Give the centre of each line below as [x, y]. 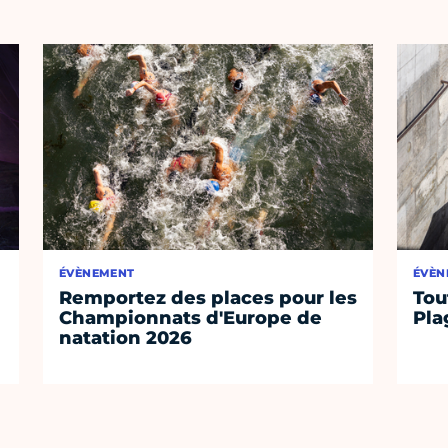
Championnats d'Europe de [191, 318]
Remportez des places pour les [208, 298]
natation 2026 [126, 338]
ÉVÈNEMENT [97, 273]
